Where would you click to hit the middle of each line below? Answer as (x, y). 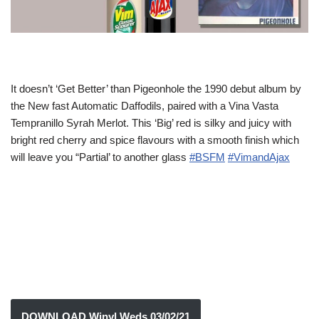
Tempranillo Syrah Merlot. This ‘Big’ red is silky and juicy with (151, 123)
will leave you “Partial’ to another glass (100, 157)
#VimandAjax (259, 157)
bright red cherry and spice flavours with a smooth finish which (155, 140)
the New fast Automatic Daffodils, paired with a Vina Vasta (145, 106)
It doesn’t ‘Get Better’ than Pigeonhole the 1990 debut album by (156, 89)
